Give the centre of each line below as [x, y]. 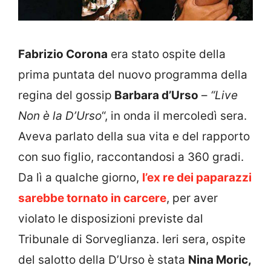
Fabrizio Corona [63, 54]
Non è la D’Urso [60, 116]
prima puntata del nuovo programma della [133, 75]
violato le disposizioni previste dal [111, 219]
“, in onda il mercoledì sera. [174, 116]
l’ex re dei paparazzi [197, 178]
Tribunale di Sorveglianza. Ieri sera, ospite [132, 240]
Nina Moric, [220, 260]
